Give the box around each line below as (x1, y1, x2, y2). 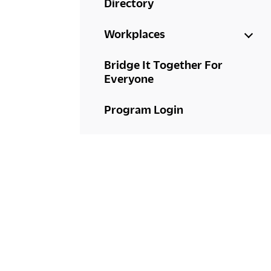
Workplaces (104, 27, 165, 40)
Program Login (104, 103, 183, 116)
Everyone (104, 72, 154, 85)
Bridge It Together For (104, 58, 223, 71)
